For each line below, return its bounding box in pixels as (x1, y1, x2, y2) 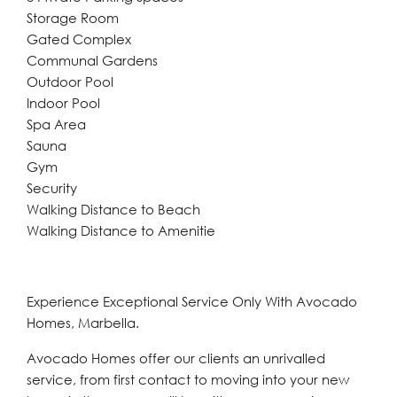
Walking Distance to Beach (27, 201, 200, 217)
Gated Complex (27, 31, 131, 47)
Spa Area (27, 116, 86, 132)
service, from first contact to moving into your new (27, 371, 349, 387)
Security (27, 180, 77, 196)
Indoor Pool (27, 95, 100, 111)
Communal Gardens (27, 52, 158, 68)
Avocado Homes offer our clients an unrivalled (27, 350, 325, 366)
